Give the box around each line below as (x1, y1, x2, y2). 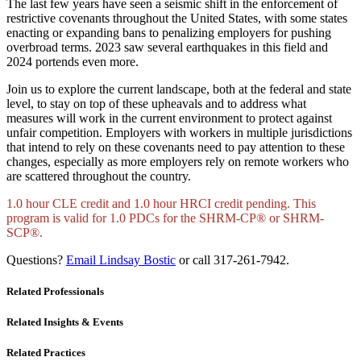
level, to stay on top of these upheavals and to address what (6, 96, 306, 110)
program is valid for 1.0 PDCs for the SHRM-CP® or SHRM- (6, 210, 324, 225)
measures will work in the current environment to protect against (6, 110, 332, 125)
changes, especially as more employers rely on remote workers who (6, 154, 349, 168)
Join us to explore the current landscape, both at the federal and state (6, 81, 351, 96)
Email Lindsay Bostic (66, 252, 176, 267)
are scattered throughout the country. (6, 168, 191, 183)
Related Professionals (6, 285, 104, 298)
